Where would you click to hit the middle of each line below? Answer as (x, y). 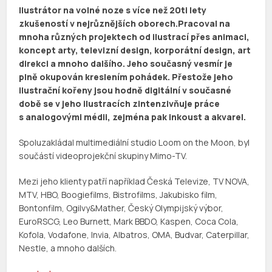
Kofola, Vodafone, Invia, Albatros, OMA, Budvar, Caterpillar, (134, 235)
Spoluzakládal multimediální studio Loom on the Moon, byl (134, 143)
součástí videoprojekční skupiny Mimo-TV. (103, 156)
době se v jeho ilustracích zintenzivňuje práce (120, 104)
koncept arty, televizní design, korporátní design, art (135, 50)
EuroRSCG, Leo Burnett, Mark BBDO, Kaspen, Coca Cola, (129, 222)
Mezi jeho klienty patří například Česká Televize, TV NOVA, (134, 182)
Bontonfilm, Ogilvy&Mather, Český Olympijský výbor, (121, 208)
